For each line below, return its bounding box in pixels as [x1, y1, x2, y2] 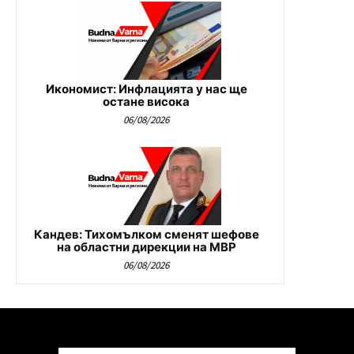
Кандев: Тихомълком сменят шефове [33, 227, 259, 243]
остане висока [103, 94, 190, 110]
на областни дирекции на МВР [56, 239, 236, 255]
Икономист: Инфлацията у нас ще [45, 81, 247, 97]
